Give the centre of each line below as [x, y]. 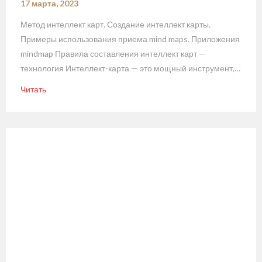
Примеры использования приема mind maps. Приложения [130, 39]
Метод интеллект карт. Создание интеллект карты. [116, 25]
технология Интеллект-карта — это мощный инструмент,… [130, 68]
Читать [33, 89]
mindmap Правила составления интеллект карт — [113, 54]
